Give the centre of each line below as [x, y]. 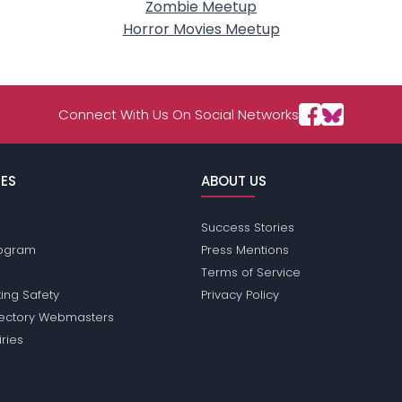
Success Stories [247, 228]
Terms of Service [250, 273]
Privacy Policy [240, 295]
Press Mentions [245, 250]
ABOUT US [233, 181]
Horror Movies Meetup [201, 30]
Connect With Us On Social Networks [179, 115]
